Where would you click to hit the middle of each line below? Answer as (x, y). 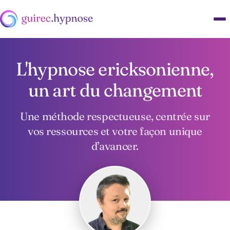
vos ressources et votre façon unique (115, 131)
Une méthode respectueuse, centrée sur (115, 116)
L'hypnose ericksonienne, (115, 69)
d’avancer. (115, 146)
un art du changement (115, 90)
